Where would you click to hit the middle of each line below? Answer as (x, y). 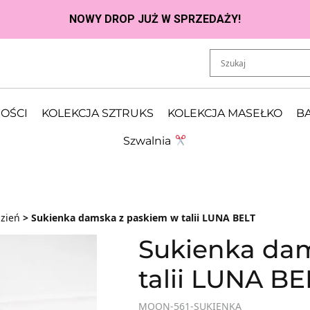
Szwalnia (149, 141)
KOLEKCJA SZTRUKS (98, 113)
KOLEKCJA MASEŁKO (225, 113)
